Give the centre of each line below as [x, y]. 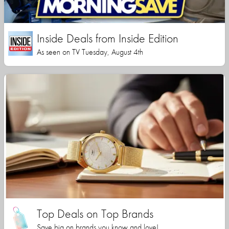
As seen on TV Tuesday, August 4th [90, 52]
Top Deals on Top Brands [95, 214]
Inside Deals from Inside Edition [108, 38]
